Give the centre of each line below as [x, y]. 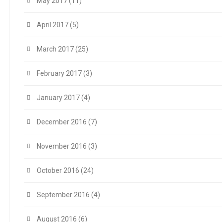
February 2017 [59, 73]
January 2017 [58, 97]
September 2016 [63, 194]
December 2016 [62, 122]
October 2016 [58, 170]
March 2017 [55, 49]
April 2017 [53, 25]
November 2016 [62, 146]
